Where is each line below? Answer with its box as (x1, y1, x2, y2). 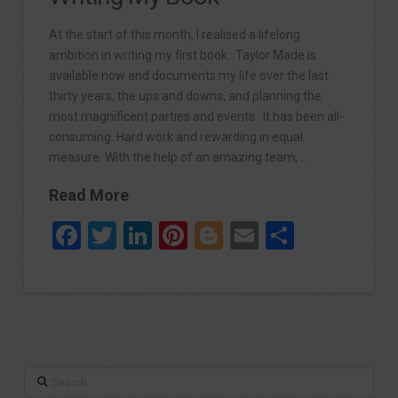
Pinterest (187, 219, 299, 253)
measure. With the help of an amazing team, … (49, 149, 309, 164)
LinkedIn (152, 219, 257, 253)
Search (22, 368, 63, 383)
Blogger (223, 219, 319, 253)
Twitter (116, 219, 204, 253)
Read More (49, 186, 130, 205)
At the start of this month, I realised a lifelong (49, 27, 301, 42)
